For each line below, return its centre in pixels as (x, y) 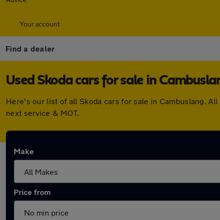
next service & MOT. (43, 113)
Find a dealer (30, 48)
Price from (32, 192)
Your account (40, 24)
